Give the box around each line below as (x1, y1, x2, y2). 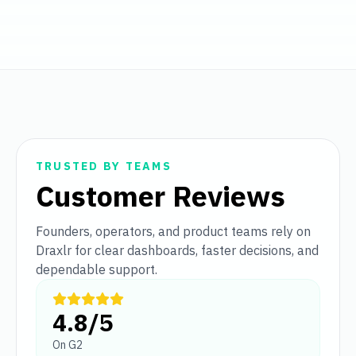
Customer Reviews (36, 177, 285, 215)
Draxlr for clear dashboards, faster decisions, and (36, 242, 319, 259)
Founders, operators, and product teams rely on (36, 223, 311, 240)
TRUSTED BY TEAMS (36, 159, 172, 174)
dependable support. (36, 261, 157, 278)
